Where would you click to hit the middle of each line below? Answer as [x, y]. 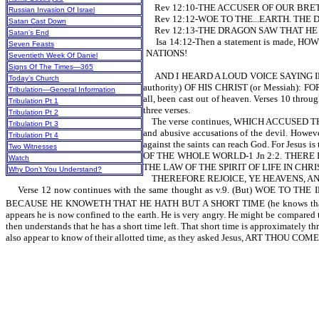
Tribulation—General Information [62, 90]
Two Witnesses [33, 147]
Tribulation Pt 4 [33, 135]
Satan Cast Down [37, 21]
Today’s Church [34, 78]
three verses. [167, 110]
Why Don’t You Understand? [55, 169]
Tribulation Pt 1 [33, 101]
